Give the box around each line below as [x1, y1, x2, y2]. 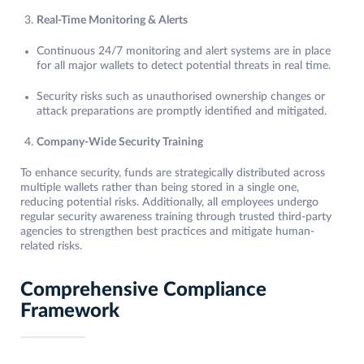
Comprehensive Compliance [20, 280, 266, 301]
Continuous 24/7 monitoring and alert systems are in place [37, 45, 331, 58]
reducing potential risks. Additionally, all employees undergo [20, 197, 318, 209]
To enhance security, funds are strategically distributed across [20, 167, 325, 180]
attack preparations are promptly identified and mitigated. [37, 106, 327, 118]
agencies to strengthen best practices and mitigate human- [20, 226, 314, 238]
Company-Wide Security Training [37, 136, 203, 149]
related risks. [20, 240, 82, 253]
